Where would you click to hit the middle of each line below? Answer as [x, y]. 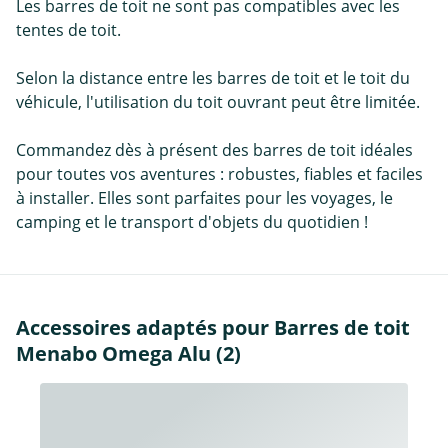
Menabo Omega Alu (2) [128, 353]
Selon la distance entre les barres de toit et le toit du [213, 77]
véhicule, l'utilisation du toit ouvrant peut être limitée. [218, 101]
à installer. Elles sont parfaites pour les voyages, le [204, 197]
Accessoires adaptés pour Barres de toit [213, 327]
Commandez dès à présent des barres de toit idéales [214, 149]
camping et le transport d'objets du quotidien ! [192, 221]
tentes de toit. [68, 29]
